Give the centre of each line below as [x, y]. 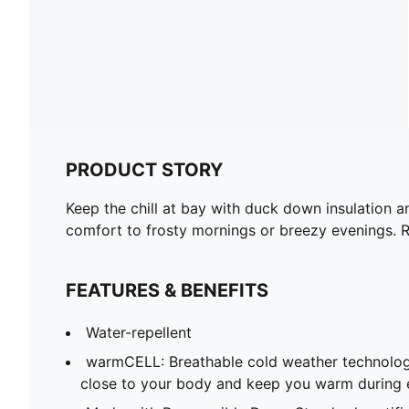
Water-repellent [139, 332]
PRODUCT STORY [144, 169]
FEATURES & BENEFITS [167, 290]
